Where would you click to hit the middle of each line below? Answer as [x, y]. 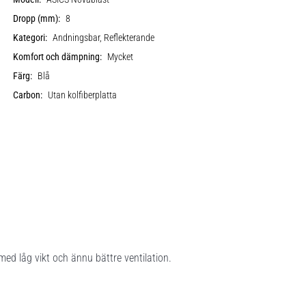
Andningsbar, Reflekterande [104, 38]
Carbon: [28, 95]
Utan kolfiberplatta [83, 95]
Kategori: [30, 38]
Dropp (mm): [37, 18]
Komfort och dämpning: [58, 57]
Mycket [121, 57]
